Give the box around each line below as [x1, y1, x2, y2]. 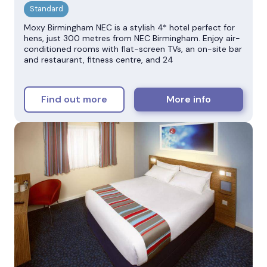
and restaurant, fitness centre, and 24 [24, 54, 173, 65]
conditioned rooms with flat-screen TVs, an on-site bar [24, 43, 242, 54]
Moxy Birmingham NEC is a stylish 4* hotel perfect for [24, 21, 235, 33]
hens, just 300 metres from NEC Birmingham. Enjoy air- [24, 32, 240, 44]
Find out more [41, 93, 108, 106]
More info [166, 93, 212, 106]
